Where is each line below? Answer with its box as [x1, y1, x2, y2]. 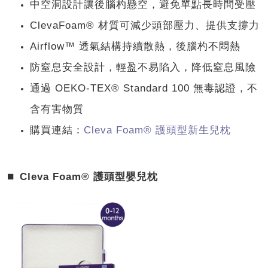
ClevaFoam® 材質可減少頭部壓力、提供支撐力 [30, 19, 260, 32]
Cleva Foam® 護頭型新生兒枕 [84, 124, 231, 136]
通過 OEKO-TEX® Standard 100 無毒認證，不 [30, 82, 258, 95]
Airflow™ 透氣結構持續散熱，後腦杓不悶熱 [30, 40, 240, 53]
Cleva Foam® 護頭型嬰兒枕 [20, 170, 158, 183]
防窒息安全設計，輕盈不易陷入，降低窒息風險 [30, 61, 256, 74]
